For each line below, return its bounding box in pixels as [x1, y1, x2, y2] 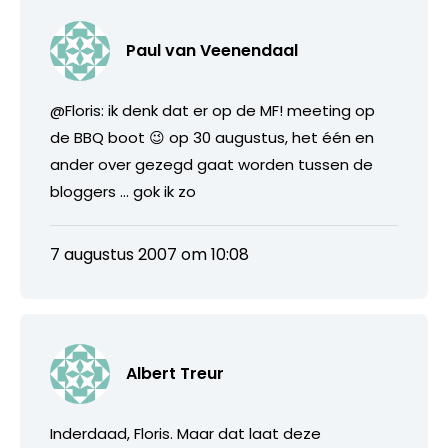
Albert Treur [126, 361, 224, 385]
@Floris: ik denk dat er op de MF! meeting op [50, 99, 375, 121]
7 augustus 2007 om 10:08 [50, 242, 249, 266]
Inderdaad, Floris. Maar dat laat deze [50, 422, 321, 444]
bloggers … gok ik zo [50, 180, 196, 202]
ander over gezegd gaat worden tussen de [50, 153, 373, 175]
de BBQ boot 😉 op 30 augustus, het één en [50, 126, 374, 148]
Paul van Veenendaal [126, 38, 298, 62]
